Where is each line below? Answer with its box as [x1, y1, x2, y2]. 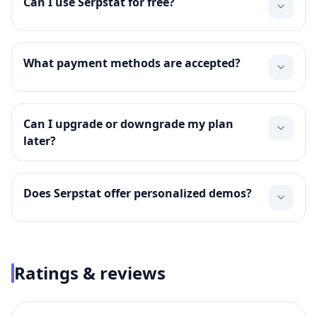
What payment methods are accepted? [23, 55, 241, 71]
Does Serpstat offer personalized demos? [23, 185, 252, 201]
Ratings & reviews [14, 261, 166, 284]
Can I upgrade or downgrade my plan [23, 116, 234, 132]
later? [23, 133, 56, 149]
